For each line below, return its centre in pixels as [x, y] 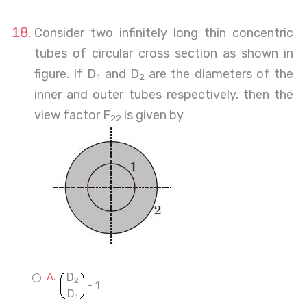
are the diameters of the [219, 74]
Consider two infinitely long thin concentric [164, 33]
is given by [152, 115]
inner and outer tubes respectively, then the [164, 95]
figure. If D [65, 74]
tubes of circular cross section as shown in [164, 53]
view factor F [72, 115]
